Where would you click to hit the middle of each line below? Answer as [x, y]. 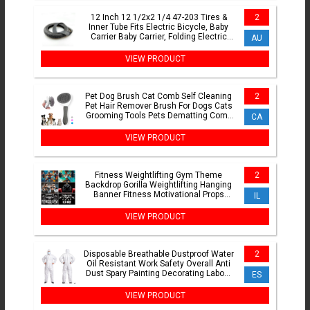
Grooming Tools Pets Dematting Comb [158, 116]
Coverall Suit [158, 283]
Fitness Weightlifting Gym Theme [158, 175]
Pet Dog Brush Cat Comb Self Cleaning [158, 97]
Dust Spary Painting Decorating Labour [158, 274]
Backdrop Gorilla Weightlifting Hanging [158, 185]
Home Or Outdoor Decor [158, 204]
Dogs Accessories [158, 126]
